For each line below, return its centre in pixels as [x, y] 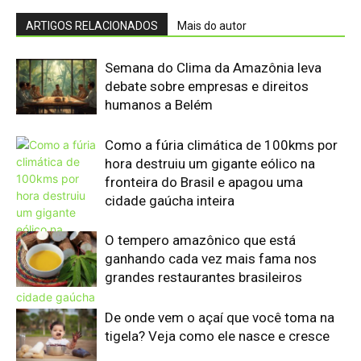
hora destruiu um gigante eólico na [210, 163]
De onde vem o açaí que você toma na [220, 317]
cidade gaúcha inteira [170, 200]
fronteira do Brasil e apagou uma [204, 182]
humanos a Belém [159, 104]
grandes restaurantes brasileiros [203, 277]
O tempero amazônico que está [200, 240]
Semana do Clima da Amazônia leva [213, 67]
